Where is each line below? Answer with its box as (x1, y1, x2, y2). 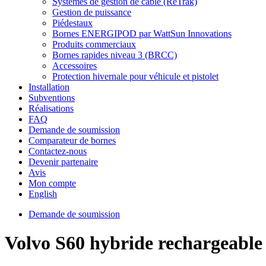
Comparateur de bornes (28, 135, 116, 145)
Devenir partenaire (28, 157, 98, 167)
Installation (28, 82, 69, 92)
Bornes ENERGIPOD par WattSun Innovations (52, 28, 232, 39)
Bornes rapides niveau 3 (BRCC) (52, 50, 177, 60)
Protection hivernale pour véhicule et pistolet (52, 71, 218, 81)
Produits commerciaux (52, 39, 136, 49)
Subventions (28, 93, 75, 103)
